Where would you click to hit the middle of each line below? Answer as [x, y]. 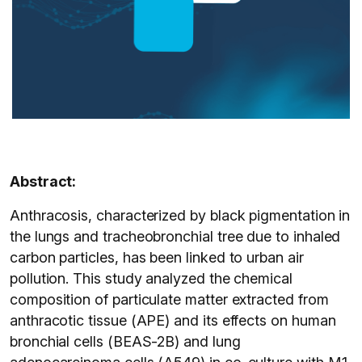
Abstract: [43, 181]
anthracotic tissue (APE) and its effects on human [173, 320]
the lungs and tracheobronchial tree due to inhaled [175, 236]
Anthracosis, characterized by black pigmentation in [180, 215]
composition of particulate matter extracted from [169, 299]
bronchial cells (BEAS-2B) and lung [125, 341]
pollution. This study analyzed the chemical [151, 278]
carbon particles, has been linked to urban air [157, 257]
